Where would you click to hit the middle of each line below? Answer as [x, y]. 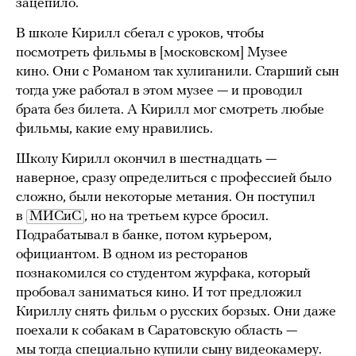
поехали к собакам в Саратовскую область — [157, 331]
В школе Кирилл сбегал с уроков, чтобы [140, 33]
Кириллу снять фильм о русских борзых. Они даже [176, 311]
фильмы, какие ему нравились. [114, 129]
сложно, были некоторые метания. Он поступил [166, 197]
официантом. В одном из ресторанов [132, 254]
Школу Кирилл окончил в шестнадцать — [146, 159]
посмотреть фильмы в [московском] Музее [152, 52]
